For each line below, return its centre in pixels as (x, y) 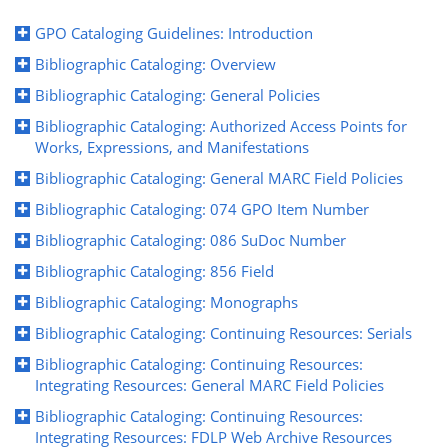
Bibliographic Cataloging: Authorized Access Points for (221, 125)
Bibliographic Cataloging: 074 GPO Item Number (202, 208)
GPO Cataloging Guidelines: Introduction (174, 32)
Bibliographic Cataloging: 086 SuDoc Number (190, 239)
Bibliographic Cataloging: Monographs (166, 301)
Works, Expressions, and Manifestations (172, 146)
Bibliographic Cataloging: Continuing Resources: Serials (223, 332)
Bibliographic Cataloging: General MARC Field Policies (219, 177)
